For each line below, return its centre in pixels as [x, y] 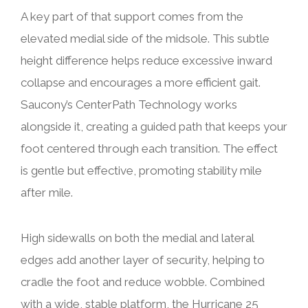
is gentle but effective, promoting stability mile [141, 170]
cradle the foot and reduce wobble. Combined [143, 282]
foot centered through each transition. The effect [149, 148]
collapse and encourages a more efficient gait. [141, 82]
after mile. [47, 192]
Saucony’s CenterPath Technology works [129, 104]
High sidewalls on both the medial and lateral [137, 238]
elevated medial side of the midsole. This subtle [145, 38]
